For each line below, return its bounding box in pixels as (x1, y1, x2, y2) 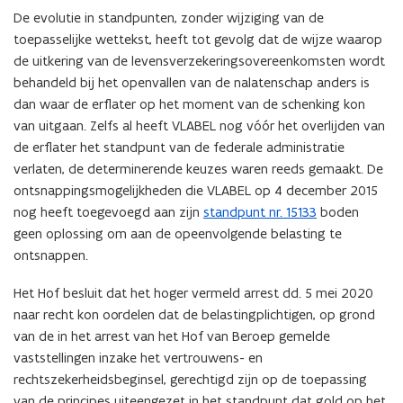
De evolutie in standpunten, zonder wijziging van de (13, 8, 324, 26)
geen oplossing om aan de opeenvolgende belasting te (13, 224, 342, 242)
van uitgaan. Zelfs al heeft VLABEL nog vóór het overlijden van (13, 116, 385, 134)
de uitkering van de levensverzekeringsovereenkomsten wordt (13, 51, 385, 69)
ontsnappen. (13, 246, 88, 264)
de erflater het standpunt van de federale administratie (13, 138, 345, 156)
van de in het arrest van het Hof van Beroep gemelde (13, 327, 330, 345)
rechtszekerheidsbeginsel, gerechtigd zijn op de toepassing (13, 370, 367, 388)
